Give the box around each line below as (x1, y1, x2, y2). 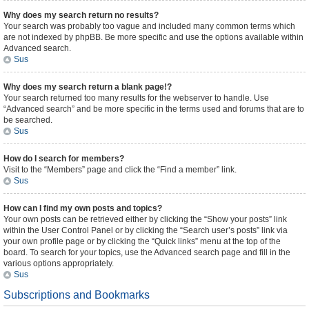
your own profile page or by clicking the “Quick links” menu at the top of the (3, 237, 281, 246)
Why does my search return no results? (3, 10, 159, 20)
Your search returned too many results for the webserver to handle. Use (3, 93, 269, 103)
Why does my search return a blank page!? (3, 82, 172, 92)
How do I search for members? (3, 154, 124, 163)
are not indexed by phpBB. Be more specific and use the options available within (3, 32, 303, 42)
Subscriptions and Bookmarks (3, 289, 150, 301)
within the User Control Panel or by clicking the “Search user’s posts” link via (3, 226, 288, 235)
